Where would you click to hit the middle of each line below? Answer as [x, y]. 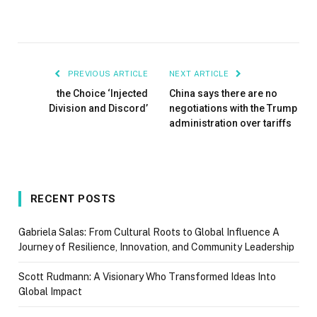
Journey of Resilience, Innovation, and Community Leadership [156, 247]
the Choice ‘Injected [102, 94]
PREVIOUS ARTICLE [106, 74]
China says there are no [223, 94]
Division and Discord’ [98, 109]
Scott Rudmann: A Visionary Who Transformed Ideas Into [147, 277]
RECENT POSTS [73, 199]
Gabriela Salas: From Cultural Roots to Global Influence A [149, 232]
